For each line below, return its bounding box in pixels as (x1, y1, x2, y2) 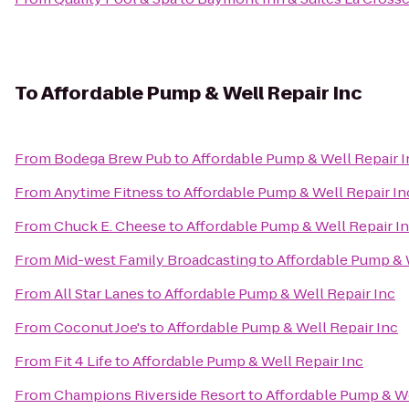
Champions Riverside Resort (54, 385, 246, 404)
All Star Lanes (54, 284, 144, 303)
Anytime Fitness (54, 183, 163, 202)
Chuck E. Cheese (54, 216, 166, 236)
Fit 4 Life (54, 351, 112, 371)
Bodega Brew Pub (54, 149, 172, 168)
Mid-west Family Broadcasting (54, 250, 257, 269)
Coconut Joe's (54, 318, 147, 337)
